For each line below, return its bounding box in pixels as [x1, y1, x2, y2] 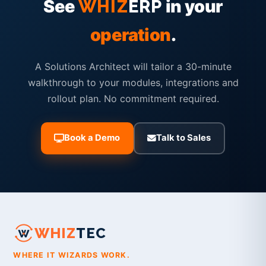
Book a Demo [64, 132, 121, 144]
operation [90, 24, 171, 46]
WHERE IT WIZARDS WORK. [13, 251, 130, 260]
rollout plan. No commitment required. [47, 93, 219, 105]
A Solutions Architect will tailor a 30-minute [34, 61, 232, 73]
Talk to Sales [156, 132, 211, 144]
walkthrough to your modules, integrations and [27, 77, 239, 89]
